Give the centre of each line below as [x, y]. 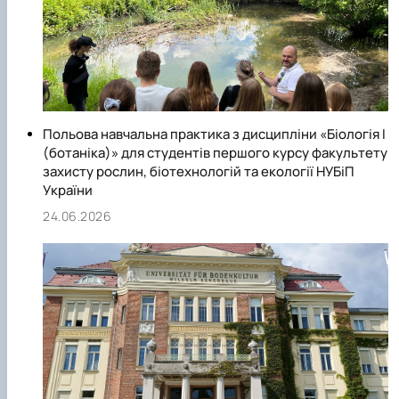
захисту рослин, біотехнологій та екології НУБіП [199, 172]
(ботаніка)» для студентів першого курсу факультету [215, 153]
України [68, 191]
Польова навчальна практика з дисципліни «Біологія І [214, 134]
